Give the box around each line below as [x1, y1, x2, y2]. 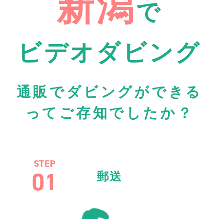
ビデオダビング [17, 40, 202, 66]
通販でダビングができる [16, 84, 203, 100]
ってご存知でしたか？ [25, 105, 194, 121]
